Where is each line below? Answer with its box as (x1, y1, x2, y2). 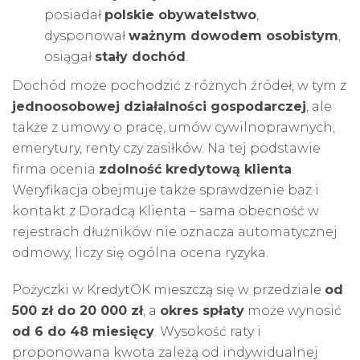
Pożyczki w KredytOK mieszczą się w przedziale (12, 281, 325, 297)
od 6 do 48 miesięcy (12, 323, 154, 339)
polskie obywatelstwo (104, 6, 256, 22)
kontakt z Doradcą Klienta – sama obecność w (12, 202, 319, 219)
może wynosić (244, 302, 342, 318)
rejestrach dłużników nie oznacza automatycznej (12, 223, 337, 239)
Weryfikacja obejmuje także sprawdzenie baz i (12, 182, 319, 198)
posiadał (44, 6, 104, 22)
